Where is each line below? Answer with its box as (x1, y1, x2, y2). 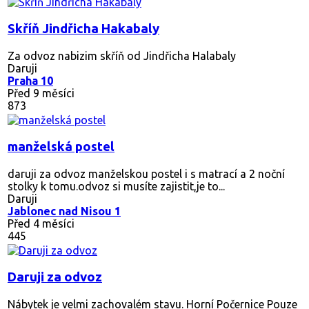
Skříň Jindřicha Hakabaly (8, 21, 159, 36)
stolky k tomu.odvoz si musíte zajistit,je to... (8, 179, 225, 192)
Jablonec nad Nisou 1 (8, 204, 121, 217)
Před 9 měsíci (8, 86, 74, 99)
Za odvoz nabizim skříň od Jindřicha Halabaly (8, 49, 236, 62)
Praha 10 (8, 74, 53, 87)
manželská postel (8, 139, 114, 154)
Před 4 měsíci (8, 217, 74, 230)
